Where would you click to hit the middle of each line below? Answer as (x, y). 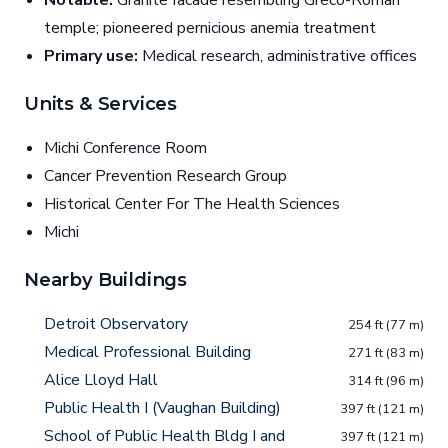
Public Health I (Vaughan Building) (162, 408)
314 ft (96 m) (386, 381)
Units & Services (101, 104)
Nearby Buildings (106, 280)
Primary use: (91, 56)
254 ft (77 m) (386, 325)
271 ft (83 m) (386, 353)
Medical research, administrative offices (277, 56)
